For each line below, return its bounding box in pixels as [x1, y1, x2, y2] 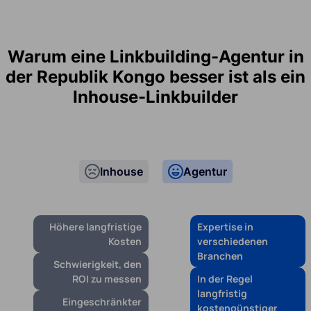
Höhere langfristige [49, 220, 142, 234]
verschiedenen [197, 235, 268, 249]
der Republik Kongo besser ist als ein [6, 67, 305, 87]
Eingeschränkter [62, 295, 142, 309]
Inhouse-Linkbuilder [73, 87, 238, 108]
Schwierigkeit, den [53, 258, 142, 271]
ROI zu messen [72, 272, 142, 286]
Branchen [197, 249, 243, 263]
